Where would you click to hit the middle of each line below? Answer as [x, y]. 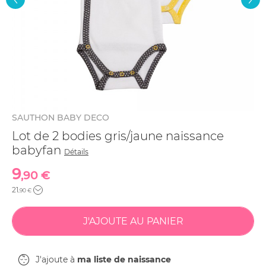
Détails [76, 152]
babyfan [38, 150]
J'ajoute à [56, 259]
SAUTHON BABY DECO [61, 118]
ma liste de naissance [124, 259]
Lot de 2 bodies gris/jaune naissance [118, 136]
